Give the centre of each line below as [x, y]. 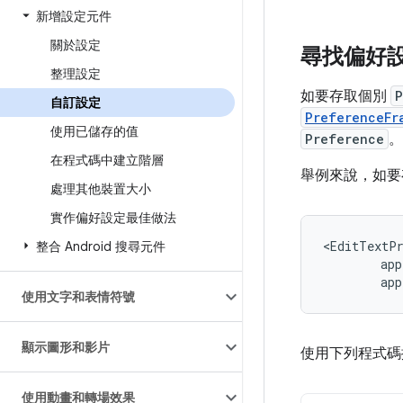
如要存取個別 [345, 96]
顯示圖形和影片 [66, 347]
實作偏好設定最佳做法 [113, 218]
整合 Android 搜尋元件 [101, 246]
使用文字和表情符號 [78, 297]
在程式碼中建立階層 [107, 160]
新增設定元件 [74, 16]
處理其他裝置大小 [101, 189]
